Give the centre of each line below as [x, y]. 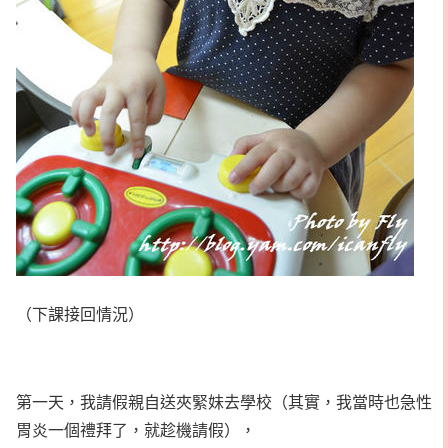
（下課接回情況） [80, 313]
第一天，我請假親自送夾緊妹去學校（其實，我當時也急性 [224, 401]
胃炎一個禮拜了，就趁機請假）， [136, 429]
